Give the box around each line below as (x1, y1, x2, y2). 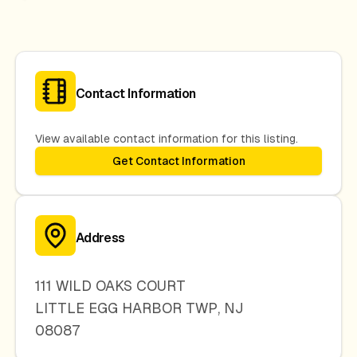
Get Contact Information (112, 155, 245, 167)
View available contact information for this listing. (34, 132, 298, 145)
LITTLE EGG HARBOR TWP (34, 300, 218, 316)
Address (75, 229, 125, 245)
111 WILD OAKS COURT (34, 277, 186, 294)
